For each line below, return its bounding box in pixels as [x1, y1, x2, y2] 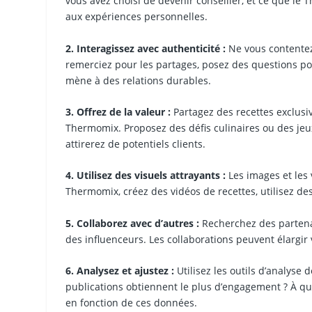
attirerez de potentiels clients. [65, 136, 206, 150]
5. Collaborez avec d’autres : [65, 216, 200, 230]
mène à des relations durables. [65, 73, 212, 87]
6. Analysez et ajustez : [65, 264, 175, 278]
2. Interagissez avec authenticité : [65, 41, 226, 55]
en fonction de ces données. [65, 296, 198, 310]
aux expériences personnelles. [65, 10, 208, 24]
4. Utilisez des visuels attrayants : [65, 169, 226, 182]
